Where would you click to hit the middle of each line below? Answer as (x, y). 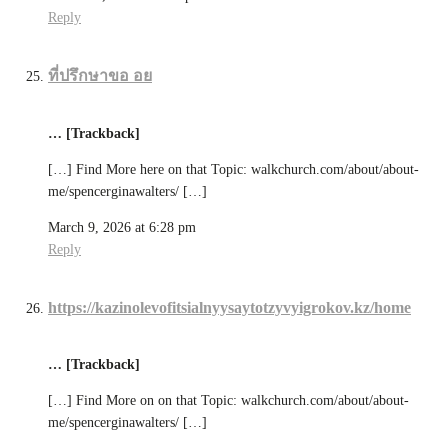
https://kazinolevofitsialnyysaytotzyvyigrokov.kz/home (229, 307)
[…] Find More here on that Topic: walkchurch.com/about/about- (233, 169)
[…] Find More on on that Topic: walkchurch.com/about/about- (228, 401)
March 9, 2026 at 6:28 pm (122, 227)
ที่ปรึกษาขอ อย (100, 76)
